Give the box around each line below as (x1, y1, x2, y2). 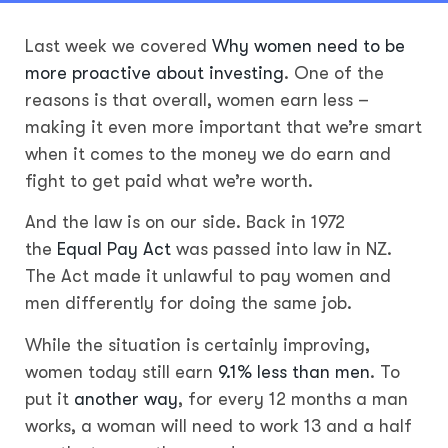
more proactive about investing (25, 63, 284, 84)
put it (25, 388, 74, 409)
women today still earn (25, 361, 218, 382)
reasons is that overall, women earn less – (25, 90, 369, 111)
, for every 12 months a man (178, 388, 408, 409)
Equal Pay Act (57, 239, 171, 260)
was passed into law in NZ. (171, 239, 392, 260)
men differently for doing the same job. (25, 293, 352, 314)
